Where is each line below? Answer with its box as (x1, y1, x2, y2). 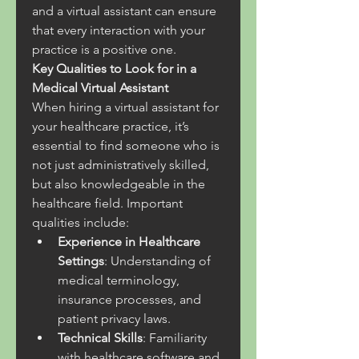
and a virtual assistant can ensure (32, 3, 216, 18)
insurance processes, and (58, 292, 201, 307)
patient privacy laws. (58, 311, 171, 326)
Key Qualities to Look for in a (32, 61, 196, 76)
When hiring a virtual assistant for (32, 99, 219, 115)
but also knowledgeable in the (32, 176, 205, 192)
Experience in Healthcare (58, 234, 200, 249)
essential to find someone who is (32, 138, 220, 153)
